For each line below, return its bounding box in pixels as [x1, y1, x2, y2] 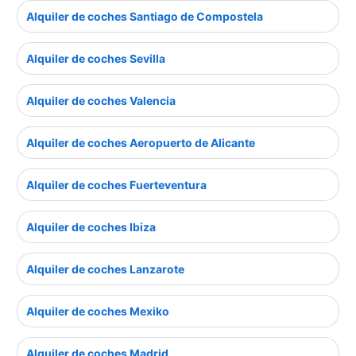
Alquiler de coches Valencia [26, 94, 176, 108]
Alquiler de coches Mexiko [26, 304, 169, 319]
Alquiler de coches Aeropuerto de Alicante [26, 136, 255, 150]
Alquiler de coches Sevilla [26, 52, 165, 66]
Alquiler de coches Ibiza [26, 220, 156, 234]
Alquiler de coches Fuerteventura [26, 178, 207, 192]
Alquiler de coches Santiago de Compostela [26, 10, 263, 24]
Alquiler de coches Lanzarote [26, 262, 184, 277]
